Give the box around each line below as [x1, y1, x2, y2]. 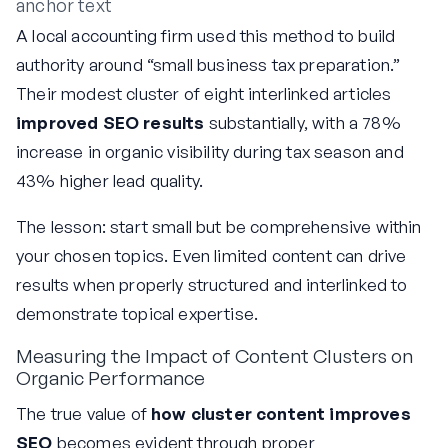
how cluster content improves [151, 402, 411, 424]
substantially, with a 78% [204, 112, 401, 134]
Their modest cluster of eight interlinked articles [16, 83, 392, 105]
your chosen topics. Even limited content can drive [16, 245, 407, 267]
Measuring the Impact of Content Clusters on [16, 344, 413, 369]
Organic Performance [16, 366, 205, 391]
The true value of [16, 402, 152, 424]
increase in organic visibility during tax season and [16, 141, 404, 163]
